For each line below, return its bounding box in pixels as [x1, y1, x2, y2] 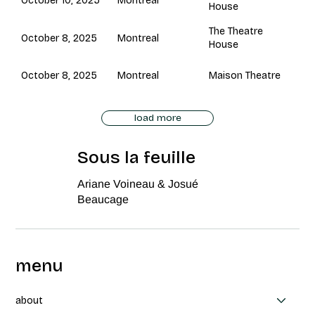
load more [134, 112, 181, 124]
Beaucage [77, 193, 129, 205]
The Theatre [209, 25, 264, 38]
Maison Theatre [209, 70, 281, 82]
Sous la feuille [77, 146, 195, 168]
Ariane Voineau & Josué [77, 177, 198, 190]
